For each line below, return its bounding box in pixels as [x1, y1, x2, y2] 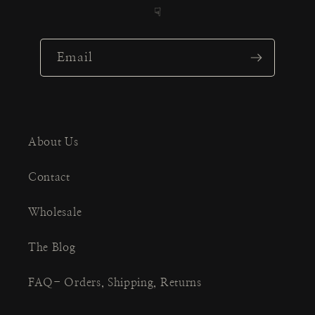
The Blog [28, 242, 76, 254]
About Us [28, 136, 79, 148]
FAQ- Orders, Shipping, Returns [28, 277, 202, 289]
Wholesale [28, 207, 82, 219]
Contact [28, 172, 70, 184]
